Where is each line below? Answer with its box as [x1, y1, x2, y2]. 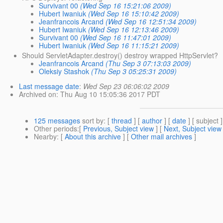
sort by [80, 115, 104, 125]
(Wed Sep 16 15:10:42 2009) [88, 8, 180, 18]
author [142, 115, 162, 125]
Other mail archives [131, 131, 192, 141]
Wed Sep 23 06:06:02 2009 [83, 81, 169, 91]
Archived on [19, 89, 56, 99]
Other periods [34, 123, 77, 133]
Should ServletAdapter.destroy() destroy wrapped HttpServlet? [22, 50, 219, 60]
